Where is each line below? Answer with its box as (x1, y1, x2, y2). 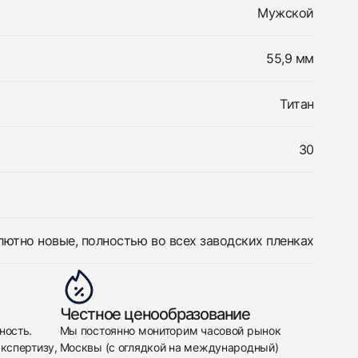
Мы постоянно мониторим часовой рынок (59, 324, 281, 337)
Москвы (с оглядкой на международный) (59, 340, 279, 354)
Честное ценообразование (59, 304, 250, 324)
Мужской (257, 5, 314, 21)
